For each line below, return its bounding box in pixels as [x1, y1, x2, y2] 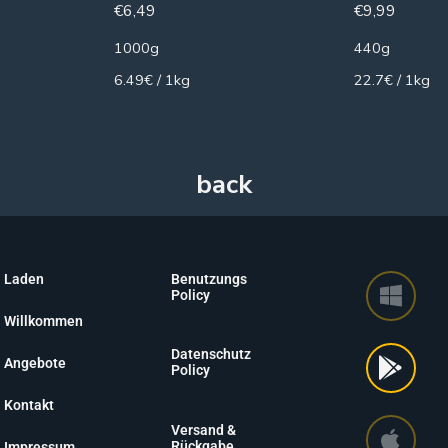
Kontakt [4, 397, 54, 414]
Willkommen [4, 312, 83, 329]
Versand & [170, 421, 236, 438]
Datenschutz [170, 346, 251, 363]
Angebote [4, 354, 66, 371]
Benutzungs [170, 270, 247, 287]
